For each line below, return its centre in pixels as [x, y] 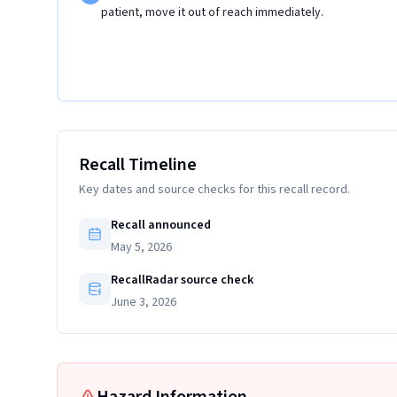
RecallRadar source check [182, 280]
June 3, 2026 [144, 302]
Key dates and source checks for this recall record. [214, 190]
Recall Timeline [138, 165]
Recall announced [161, 225]
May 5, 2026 [141, 247]
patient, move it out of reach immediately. [212, 12]
